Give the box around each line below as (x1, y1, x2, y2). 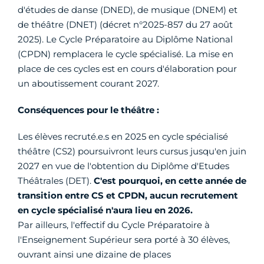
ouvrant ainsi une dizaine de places (18, 249, 171, 260)
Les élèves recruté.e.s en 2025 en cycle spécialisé (18, 131, 228, 143)
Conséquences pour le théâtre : (18, 104, 159, 116)
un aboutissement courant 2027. (18, 78, 159, 90)
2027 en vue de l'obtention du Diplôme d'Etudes (18, 160, 229, 172)
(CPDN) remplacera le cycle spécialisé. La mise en (18, 48, 233, 60)
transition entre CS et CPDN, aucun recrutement (18, 190, 238, 202)
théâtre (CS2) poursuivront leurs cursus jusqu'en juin (18, 146, 246, 157)
